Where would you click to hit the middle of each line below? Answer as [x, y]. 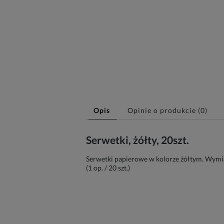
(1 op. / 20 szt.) [108, 168]
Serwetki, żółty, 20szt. [137, 140]
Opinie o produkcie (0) [167, 110]
